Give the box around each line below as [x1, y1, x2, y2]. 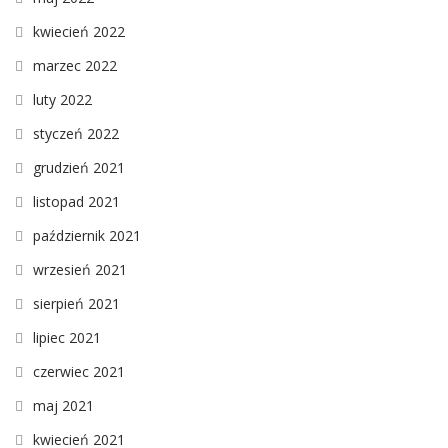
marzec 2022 [33, 56, 117, 76]
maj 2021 [33, 396, 94, 416]
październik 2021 [33, 226, 141, 246]
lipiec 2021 [33, 328, 101, 348]
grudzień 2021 [33, 158, 125, 178]
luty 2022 [33, 90, 92, 110]
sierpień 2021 [33, 294, 120, 314]
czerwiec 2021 [33, 362, 125, 382]
